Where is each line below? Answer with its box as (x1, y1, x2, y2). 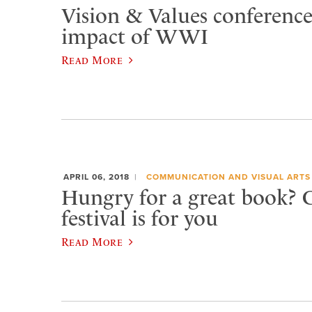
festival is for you (61, 205, 218, 231)
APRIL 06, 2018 (63, 172, 130, 182)
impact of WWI (61, 24, 208, 49)
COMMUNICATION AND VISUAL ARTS (146, 172, 311, 182)
